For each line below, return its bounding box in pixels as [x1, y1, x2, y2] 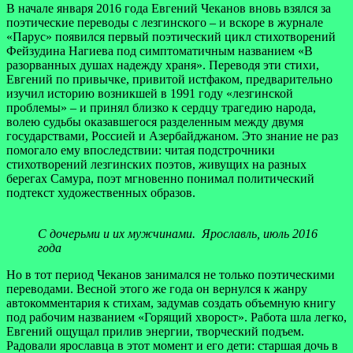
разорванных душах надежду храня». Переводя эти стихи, [6, 58, 319, 72]
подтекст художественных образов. [6, 185, 195, 199]
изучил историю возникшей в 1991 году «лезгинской [6, 86, 293, 100]
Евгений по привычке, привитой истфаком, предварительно [6, 72, 333, 86]
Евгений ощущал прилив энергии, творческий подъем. [6, 324, 304, 338]
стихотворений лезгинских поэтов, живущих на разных [6, 157, 307, 171]
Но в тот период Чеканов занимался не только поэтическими [6, 267, 335, 281]
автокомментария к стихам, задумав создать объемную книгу [6, 295, 336, 310]
